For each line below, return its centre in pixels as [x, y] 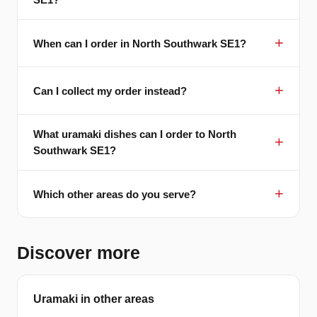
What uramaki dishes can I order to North [135, 134]
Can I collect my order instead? [110, 91]
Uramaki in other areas [94, 299]
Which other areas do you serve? [115, 194]
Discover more [79, 253]
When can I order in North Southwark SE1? [140, 43]
